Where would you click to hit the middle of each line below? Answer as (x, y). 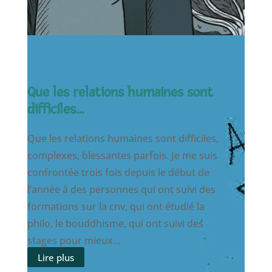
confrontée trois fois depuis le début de (118, 172)
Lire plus (56, 257)
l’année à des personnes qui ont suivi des (121, 189)
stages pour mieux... (73, 240)
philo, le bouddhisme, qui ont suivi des (115, 223)
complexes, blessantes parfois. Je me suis (122, 155)
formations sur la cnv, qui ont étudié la (116, 206)
